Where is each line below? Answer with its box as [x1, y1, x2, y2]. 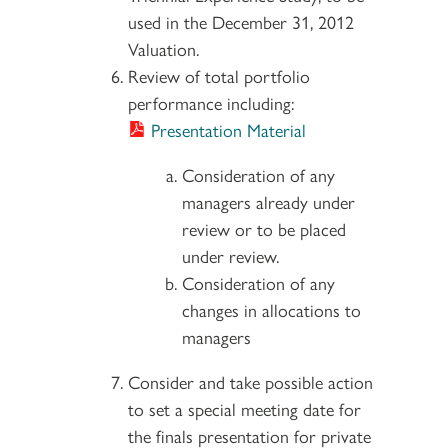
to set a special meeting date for [128, 395, 361, 421]
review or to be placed [182, 215, 346, 241]
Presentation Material [151, 116, 307, 142]
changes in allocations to [182, 296, 361, 322]
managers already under [182, 188, 355, 214]
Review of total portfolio [128, 62, 310, 88]
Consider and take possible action [128, 368, 373, 394]
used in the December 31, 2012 [128, 8, 354, 34]
